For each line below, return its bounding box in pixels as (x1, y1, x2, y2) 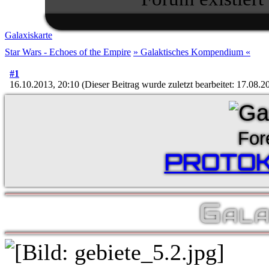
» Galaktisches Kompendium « (133, 47, 250, 57)
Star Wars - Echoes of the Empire (5, 47, 131, 57)
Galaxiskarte (5, 30, 52, 40)
